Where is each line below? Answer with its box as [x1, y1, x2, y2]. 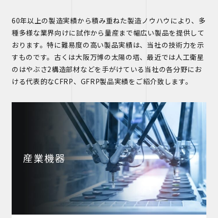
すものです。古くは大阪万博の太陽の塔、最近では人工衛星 [11, 52, 204, 62]
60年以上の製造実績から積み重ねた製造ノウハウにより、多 [11, 16, 206, 25]
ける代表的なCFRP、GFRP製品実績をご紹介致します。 [11, 76, 193, 86]
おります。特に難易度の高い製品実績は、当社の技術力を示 [11, 40, 204, 50]
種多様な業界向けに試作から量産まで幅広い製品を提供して [11, 28, 205, 37]
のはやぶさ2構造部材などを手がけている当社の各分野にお [11, 64, 202, 74]
